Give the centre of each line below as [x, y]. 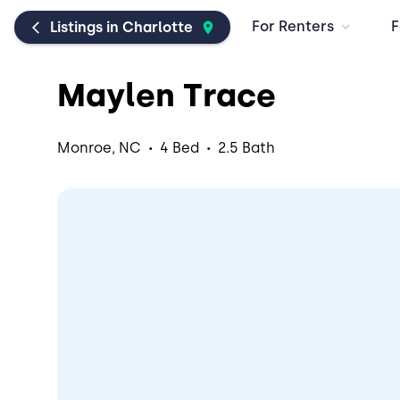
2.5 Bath [246, 148]
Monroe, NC [99, 148]
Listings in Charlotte [121, 27]
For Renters [293, 26]
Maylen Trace [167, 96]
